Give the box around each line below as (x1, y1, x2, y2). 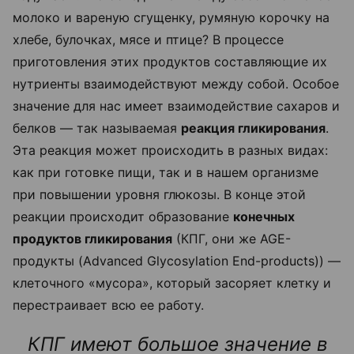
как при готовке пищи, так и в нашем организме (13, 164, 318, 181)
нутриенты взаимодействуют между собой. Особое (13, 76, 339, 92)
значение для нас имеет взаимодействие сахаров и (13, 98, 340, 115)
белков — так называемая (13, 120, 181, 137)
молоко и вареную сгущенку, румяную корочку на (13, 9, 330, 26)
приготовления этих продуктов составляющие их (13, 54, 327, 70)
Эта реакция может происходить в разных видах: (13, 142, 328, 159)
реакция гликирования (181, 120, 326, 137)
